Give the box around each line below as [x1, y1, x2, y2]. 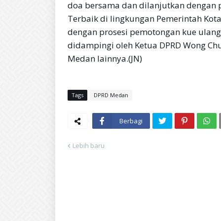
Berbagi [119, 116, 143, 125]
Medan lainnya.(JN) [68, 53, 142, 64]
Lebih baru [73, 141, 105, 150]
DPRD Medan [94, 91, 128, 99]
